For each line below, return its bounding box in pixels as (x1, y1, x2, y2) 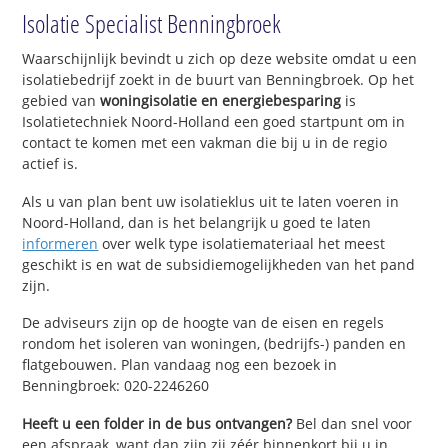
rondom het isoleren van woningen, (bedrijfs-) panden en (22, 334, 407, 354)
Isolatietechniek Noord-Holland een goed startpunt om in (22, 111, 406, 131)
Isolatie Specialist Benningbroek (22, 5, 282, 40)
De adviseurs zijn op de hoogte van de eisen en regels (22, 313, 385, 333)
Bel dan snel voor (292, 414, 413, 434)
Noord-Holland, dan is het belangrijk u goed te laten (22, 212, 372, 232)
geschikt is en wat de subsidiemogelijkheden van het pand (22, 254, 416, 274)
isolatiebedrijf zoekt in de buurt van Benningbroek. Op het (22, 69, 415, 89)
